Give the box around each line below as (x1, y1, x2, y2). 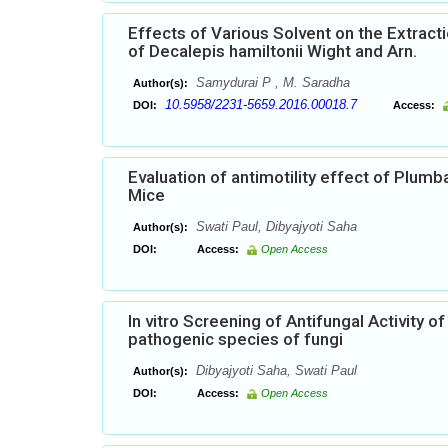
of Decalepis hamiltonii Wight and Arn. (128, 41, 417, 61)
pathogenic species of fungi (128, 329, 343, 349)
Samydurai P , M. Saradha (192, 75, 350, 90)
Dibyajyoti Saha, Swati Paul (192, 363, 357, 378)
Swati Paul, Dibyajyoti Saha (192, 219, 357, 234)
